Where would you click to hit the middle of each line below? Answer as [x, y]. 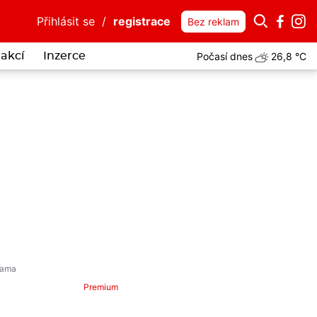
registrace [142, 21]
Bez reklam [213, 22]
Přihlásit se [66, 21]
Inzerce [64, 56]
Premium [101, 287]
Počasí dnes [225, 56]
